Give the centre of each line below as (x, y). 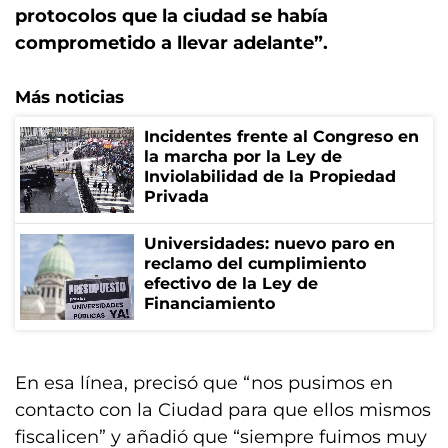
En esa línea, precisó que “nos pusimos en (204, 383)
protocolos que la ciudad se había (171, 16)
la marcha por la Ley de (243, 156)
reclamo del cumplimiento (255, 263)
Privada (176, 196)
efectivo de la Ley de (231, 283)
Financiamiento (209, 303)
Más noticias (69, 97)
